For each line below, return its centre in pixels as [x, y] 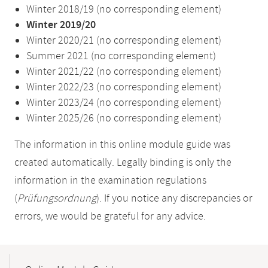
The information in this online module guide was [122, 145]
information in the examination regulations [110, 181]
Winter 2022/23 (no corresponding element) [124, 87]
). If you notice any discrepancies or [174, 199]
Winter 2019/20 [61, 25]
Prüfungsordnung [57, 199]
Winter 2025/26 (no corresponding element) [124, 118]
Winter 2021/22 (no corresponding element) [124, 72]
